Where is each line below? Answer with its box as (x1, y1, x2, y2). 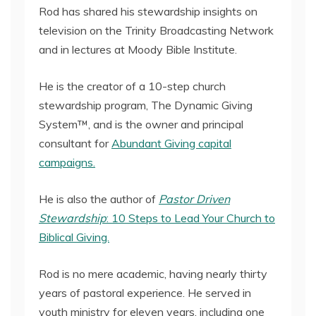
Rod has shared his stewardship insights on (39, 4, 257, 18)
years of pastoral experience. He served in (39, 286, 251, 300)
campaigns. (39, 155, 95, 169)
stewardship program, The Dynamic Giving (39, 98, 253, 112)
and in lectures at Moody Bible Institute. (39, 42, 237, 56)
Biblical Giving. (39, 230, 109, 244)
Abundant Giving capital (111, 136, 231, 150)
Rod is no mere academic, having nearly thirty (39, 267, 267, 281)
